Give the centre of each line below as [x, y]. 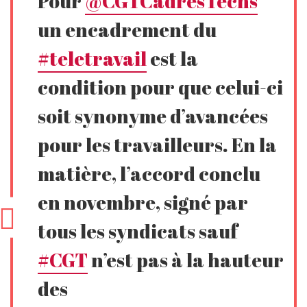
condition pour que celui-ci [161, 87]
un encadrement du [127, 29]
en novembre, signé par [143, 202]
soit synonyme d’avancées [153, 115]
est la [173, 58]
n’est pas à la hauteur [186, 259]
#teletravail [93, 58]
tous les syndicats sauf [138, 231]
